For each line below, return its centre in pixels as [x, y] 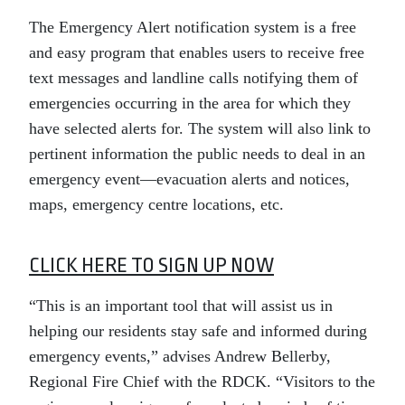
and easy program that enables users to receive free [197, 52]
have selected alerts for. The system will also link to [200, 128]
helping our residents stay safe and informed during [198, 331]
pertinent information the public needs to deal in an [197, 154]
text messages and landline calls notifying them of [193, 78]
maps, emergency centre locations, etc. [156, 204]
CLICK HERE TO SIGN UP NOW [151, 266]
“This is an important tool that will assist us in [181, 306]
